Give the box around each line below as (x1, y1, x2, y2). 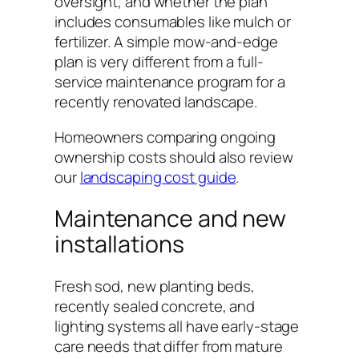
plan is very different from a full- (54, 51, 264, 73)
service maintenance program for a (54, 71, 285, 93)
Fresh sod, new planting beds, (54, 275, 256, 296)
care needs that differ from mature (54, 335, 283, 357)
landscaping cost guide (79, 166, 236, 188)
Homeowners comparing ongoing (54, 126, 276, 147)
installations (54, 228, 184, 260)
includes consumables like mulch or (54, 11, 291, 33)
